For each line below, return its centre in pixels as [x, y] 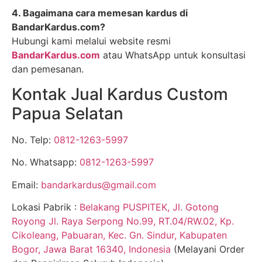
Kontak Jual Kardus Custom [120, 94]
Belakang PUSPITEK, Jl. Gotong [149, 207]
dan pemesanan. [48, 69]
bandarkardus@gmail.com [99, 185]
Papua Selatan [68, 113]
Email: [26, 185]
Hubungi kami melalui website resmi [91, 41]
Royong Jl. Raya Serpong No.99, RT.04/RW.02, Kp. [123, 221]
